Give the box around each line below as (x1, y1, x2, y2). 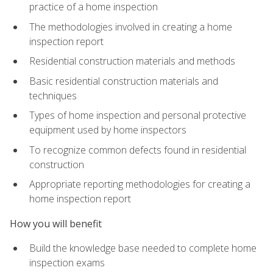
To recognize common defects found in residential (29, 143, 246, 157)
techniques (29, 88, 77, 102)
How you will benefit (10, 216, 102, 230)
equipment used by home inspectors (29, 123, 186, 137)
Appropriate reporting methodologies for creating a (29, 177, 250, 191)
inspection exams (29, 255, 105, 269)
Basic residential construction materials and (29, 74, 218, 88)
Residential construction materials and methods (29, 54, 235, 68)
